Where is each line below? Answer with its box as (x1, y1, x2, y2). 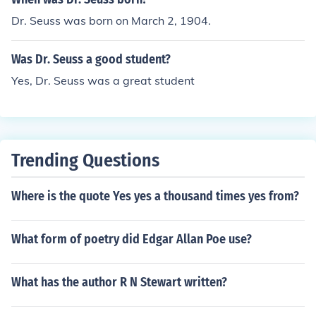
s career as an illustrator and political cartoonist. (11, 4, 266, 18)
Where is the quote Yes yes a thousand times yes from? (11, 188, 299, 204)
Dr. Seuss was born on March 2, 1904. (11, 13, 211, 28)
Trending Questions (11, 150, 159, 171)
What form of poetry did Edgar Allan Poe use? (11, 231, 252, 247)
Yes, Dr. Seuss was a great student (11, 73, 195, 87)
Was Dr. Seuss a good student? (11, 51, 171, 67)
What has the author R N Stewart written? (11, 274, 227, 290)
